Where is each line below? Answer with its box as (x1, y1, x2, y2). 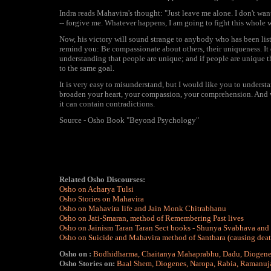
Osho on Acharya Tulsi (59, 184, 134, 194)
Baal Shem (117, 259, 152, 268)
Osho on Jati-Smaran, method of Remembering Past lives (59, 214, 244, 223)
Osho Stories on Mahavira (59, 194, 144, 203)
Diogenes (155, 259, 186, 268)
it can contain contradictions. (59, 99, 155, 108)
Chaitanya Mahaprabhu (142, 249, 219, 258)
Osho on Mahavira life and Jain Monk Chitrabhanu (59, 204, 226, 213)
